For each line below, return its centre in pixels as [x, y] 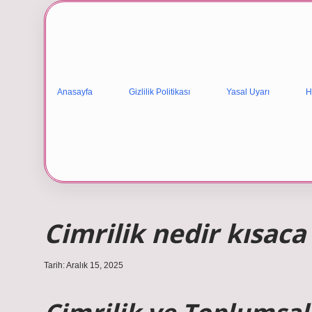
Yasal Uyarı [248, 92]
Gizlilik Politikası [159, 92]
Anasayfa [75, 92]
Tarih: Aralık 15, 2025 [84, 265]
